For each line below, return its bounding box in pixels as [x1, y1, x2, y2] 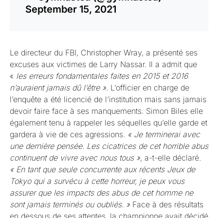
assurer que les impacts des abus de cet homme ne [10, 188, 193, 198]
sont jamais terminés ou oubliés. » [10, 200, 130, 209]
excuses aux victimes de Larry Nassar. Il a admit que [10, 59, 197, 69]
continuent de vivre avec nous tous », [10, 153, 142, 163]
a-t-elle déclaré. [142, 153, 201, 163]
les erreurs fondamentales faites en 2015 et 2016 [16, 71, 188, 81]
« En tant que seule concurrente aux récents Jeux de [10, 164, 195, 174]
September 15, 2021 [25, 3, 116, 15]
